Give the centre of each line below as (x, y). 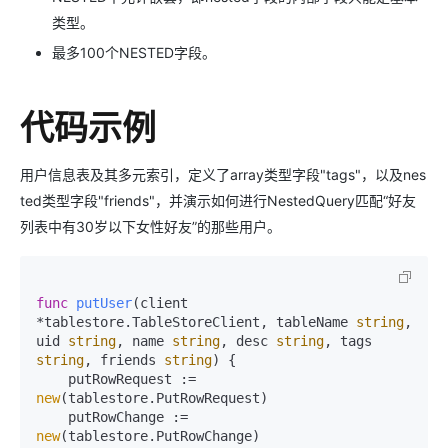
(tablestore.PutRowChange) (160, 435)
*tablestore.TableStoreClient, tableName (196, 321)
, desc (248, 340)
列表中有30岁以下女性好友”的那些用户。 (150, 226)
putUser (104, 302)
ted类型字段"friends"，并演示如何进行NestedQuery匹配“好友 (218, 200)
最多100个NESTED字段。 (134, 52)
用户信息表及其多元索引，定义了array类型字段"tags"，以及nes (223, 174)
